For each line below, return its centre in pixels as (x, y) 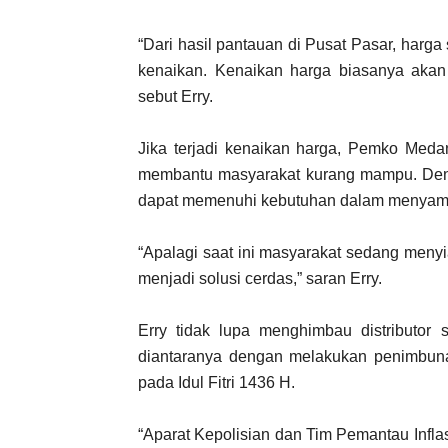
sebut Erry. (175, 96)
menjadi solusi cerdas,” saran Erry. (260, 278)
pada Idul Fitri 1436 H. (216, 382)
